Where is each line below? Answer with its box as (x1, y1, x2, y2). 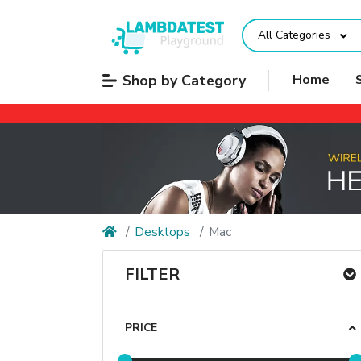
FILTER (125, 263, 180, 286)
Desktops (135, 222, 191, 241)
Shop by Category (122, 70, 246, 90)
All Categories (257, 27, 330, 44)
